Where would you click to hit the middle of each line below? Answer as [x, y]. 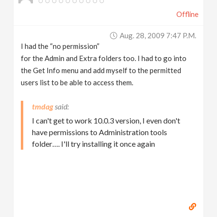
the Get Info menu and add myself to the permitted [101, 70]
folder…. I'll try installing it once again [94, 144]
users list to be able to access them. [77, 82]
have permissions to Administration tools [100, 132]
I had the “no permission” [60, 46]
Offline [187, 14]
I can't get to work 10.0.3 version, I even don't [106, 120]
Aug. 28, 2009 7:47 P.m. [158, 35]
